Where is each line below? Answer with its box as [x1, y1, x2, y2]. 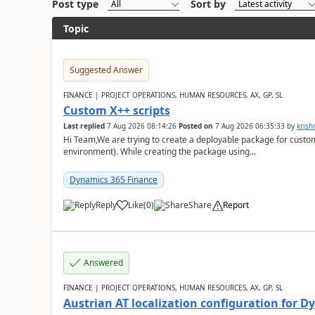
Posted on [178, 121, 213, 131]
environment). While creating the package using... [63, 146, 256, 157]
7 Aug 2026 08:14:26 [106, 121, 176, 131]
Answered [83, 257, 123, 269]
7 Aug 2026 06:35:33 [214, 121, 285, 131]
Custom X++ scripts [63, 103, 170, 118]
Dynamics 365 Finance [69, 174, 157, 186]
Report [222, 199, 249, 211]
